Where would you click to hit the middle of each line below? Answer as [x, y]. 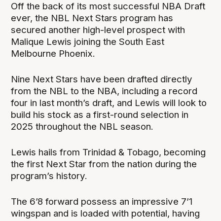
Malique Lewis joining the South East [88, 42]
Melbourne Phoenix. [55, 54]
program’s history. [49, 176]
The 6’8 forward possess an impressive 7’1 [102, 202]
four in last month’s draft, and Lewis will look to [109, 103]
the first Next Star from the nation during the [104, 164]
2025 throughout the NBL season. [82, 127]
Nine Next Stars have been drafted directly [102, 79]
